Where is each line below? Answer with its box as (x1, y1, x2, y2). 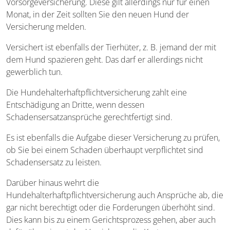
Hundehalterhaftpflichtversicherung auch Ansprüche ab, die (6, 189, 223, 201)
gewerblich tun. (6, 66, 63, 78)
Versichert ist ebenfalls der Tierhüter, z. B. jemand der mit (6, 41, 216, 53)
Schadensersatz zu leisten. (6, 156, 102, 168)
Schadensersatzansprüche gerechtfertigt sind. (6, 111, 172, 123)
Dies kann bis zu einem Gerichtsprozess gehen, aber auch (6, 214, 216, 225)
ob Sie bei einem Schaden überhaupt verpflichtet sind (6, 144, 203, 156)
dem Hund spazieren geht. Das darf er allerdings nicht (6, 53, 203, 65)
